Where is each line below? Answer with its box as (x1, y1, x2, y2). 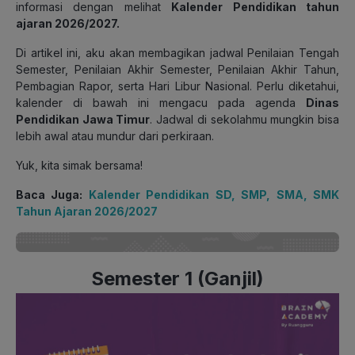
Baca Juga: (16, 187, 89, 201)
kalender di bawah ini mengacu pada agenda (16, 95, 306, 109)
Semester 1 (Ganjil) (91, 266, 264, 290)
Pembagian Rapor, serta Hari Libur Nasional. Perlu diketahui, (16, 78, 339, 93)
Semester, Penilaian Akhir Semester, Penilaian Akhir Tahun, (16, 62, 339, 76)
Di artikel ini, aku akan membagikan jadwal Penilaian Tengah (16, 45, 339, 59)
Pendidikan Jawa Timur (16, 112, 151, 126)
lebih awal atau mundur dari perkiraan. (16, 128, 214, 143)
